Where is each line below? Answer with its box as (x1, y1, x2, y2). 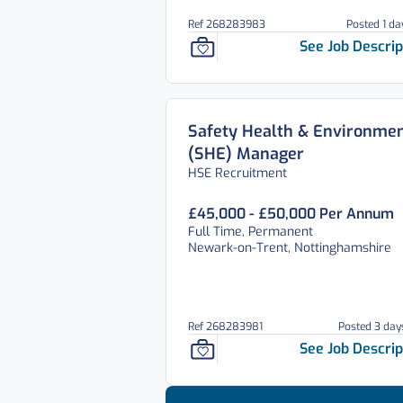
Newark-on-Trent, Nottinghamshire (188, 239, 391, 256)
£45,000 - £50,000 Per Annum (188, 204, 394, 223)
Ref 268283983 (188, 17, 265, 31)
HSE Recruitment (188, 165, 287, 182)
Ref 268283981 (188, 319, 263, 334)
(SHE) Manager (188, 143, 304, 165)
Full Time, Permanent (188, 223, 313, 240)
